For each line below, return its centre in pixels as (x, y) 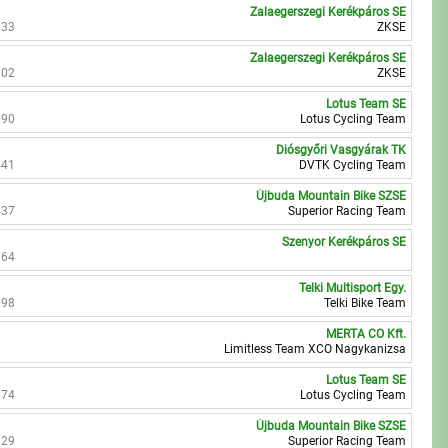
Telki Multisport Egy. (353, 288)
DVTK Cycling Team (353, 165)
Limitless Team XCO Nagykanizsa (315, 349)
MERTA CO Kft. (366, 334)
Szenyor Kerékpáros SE (344, 242)
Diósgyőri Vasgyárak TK (341, 150)
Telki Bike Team (365, 303)
